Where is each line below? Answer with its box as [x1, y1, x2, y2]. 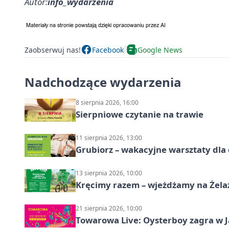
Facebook [92, 44, 124, 55]
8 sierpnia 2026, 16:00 [76, 98, 139, 107]
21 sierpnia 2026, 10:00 [76, 204, 142, 213]
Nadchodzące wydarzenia [25, 74, 181, 90]
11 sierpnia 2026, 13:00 [76, 133, 142, 142]
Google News [138, 44, 182, 55]
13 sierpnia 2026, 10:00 [76, 169, 142, 177]
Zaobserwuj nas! [25, 44, 81, 55]
